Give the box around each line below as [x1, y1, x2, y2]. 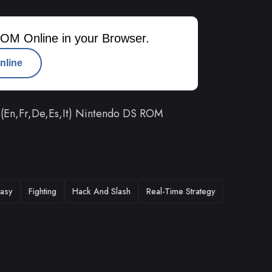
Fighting [29, 185, 56, 197]
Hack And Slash [72, 185, 131, 197]
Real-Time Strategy [146, 185, 216, 197]
